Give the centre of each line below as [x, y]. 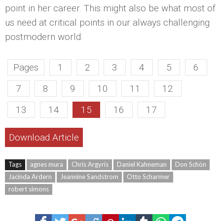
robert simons [29, 189]
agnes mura [47, 165]
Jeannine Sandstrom [89, 177]
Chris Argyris [90, 165]
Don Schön [191, 165]
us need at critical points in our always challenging [107, 23]
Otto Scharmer [148, 177]
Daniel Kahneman [142, 165]
